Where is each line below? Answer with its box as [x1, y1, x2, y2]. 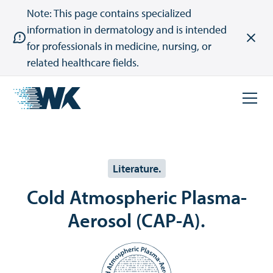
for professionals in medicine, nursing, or [27, 39, 211, 53]
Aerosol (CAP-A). [68, 208, 205, 232]
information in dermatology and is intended [27, 23, 227, 37]
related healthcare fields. [27, 55, 139, 69]
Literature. [112, 161, 161, 175]
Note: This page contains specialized [27, 6, 191, 20]
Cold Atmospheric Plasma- [26, 185, 247, 209]
